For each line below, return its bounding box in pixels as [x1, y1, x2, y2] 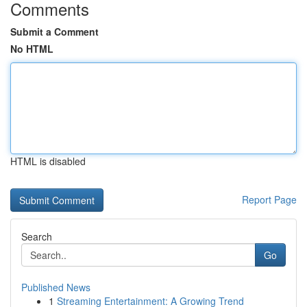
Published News [21, 280, 90, 294]
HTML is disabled [10, 154, 86, 168]
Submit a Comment [10, 25, 99, 38]
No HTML [10, 42, 53, 56]
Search [21, 230, 52, 243]
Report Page [242, 193, 297, 206]
